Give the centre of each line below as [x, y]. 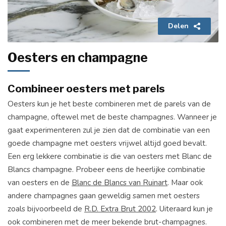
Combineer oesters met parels [86, 89]
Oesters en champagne [78, 58]
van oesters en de [40, 182]
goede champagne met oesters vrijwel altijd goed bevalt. [107, 143]
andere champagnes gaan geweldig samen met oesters [104, 195]
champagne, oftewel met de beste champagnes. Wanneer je [112, 117]
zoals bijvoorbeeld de [46, 209]
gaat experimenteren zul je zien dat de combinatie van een [109, 130]
